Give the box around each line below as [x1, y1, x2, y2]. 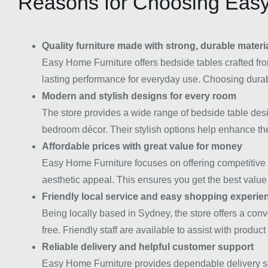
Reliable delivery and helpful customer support [42, 241, 254, 252]
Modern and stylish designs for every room [42, 90, 236, 101]
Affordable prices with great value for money [42, 141, 242, 151]
